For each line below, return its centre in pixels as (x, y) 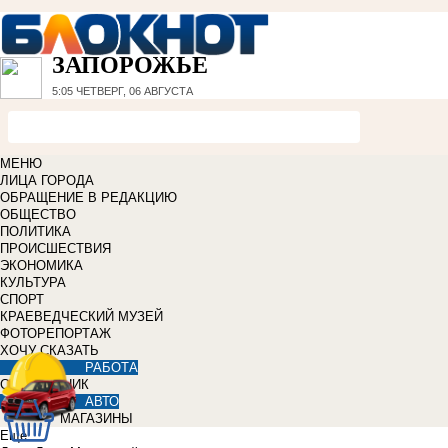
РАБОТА (111, 368)
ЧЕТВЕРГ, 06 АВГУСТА (133, 91)
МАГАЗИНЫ (96, 419)
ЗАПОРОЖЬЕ (130, 65)
